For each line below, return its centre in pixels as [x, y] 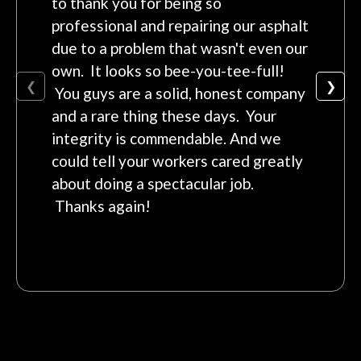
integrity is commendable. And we [166, 138]
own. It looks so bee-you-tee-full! [168, 71]
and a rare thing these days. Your [164, 116]
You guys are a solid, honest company [178, 93]
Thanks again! [101, 206]
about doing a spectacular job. [153, 183]
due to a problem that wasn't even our [180, 48]
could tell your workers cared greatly [177, 161]
